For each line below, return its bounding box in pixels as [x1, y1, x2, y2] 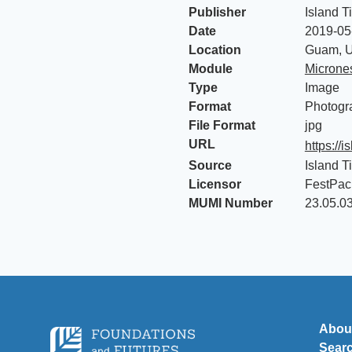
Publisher [189, 5, 246, 19]
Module [189, 62, 233, 75]
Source [189, 159, 232, 172]
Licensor [189, 178, 241, 191]
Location [189, 43, 241, 57]
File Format [189, 119, 255, 132]
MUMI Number [189, 196, 273, 210]
